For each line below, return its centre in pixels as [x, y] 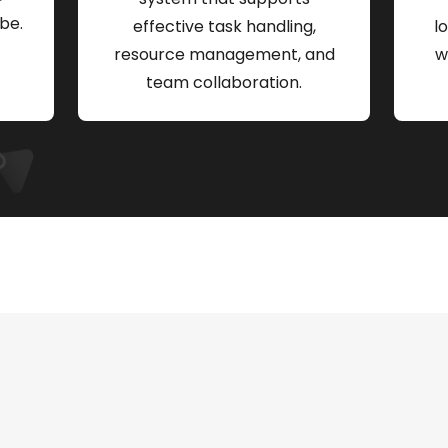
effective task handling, [224, 26]
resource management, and [224, 54]
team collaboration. [224, 82]
